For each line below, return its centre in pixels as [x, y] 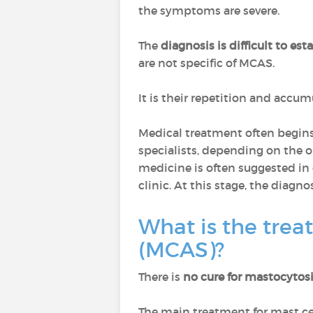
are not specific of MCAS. [206, 63]
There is [161, 277]
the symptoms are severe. [209, 10]
